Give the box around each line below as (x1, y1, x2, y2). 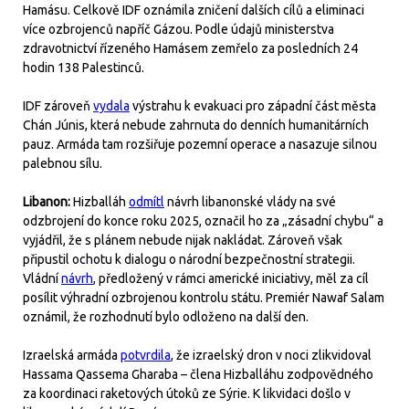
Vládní (23, 271, 61, 286)
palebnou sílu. (23, 156, 102, 171)
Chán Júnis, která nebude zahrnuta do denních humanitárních (23, 118, 369, 132)
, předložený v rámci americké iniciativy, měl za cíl (93, 271, 369, 286)
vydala (93, 99, 130, 113)
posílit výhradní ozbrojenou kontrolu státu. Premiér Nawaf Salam (23, 290, 384, 305)
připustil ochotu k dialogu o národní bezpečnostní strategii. (23, 252, 355, 267)
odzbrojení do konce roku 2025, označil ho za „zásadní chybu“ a (23, 214, 383, 228)
